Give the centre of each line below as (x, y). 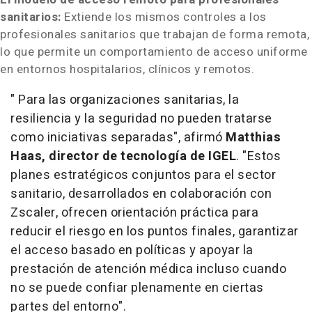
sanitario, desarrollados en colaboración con (141, 194)
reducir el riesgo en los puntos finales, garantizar (155, 232)
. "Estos (258, 156)
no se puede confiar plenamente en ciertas (137, 288)
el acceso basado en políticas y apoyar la (132, 250)
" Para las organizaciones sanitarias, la (125, 100)
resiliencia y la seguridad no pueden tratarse (141, 119)
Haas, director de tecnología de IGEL (123, 156)
